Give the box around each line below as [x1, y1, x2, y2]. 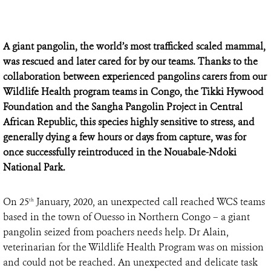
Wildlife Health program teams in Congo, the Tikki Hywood [3, 85, 264, 98]
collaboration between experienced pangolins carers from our [3, 70, 267, 83]
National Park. [3, 160, 65, 174]
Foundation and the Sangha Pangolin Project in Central [3, 100, 243, 113]
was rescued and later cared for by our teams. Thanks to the [3, 54, 258, 68]
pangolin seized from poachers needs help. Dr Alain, [3, 225, 229, 238]
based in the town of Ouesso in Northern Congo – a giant [3, 210, 250, 223]
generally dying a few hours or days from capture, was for [3, 130, 246, 143]
